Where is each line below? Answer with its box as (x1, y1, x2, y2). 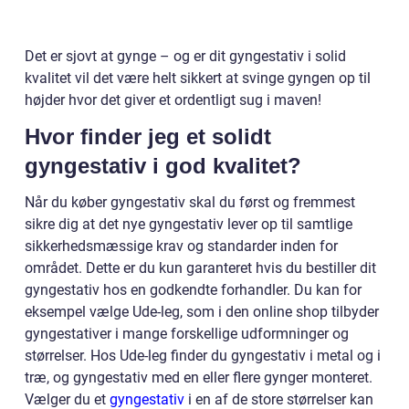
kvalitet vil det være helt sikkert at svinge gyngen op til (25, 69, 371, 88)
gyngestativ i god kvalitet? (25, 153, 301, 179)
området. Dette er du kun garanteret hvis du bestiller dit (25, 259, 376, 278)
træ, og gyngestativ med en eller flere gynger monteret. (25, 369, 372, 387)
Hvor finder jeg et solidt (25, 124, 271, 150)
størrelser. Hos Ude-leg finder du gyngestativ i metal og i (25, 347, 381, 365)
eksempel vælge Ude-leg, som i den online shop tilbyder (25, 303, 379, 321)
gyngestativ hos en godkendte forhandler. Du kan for (25, 281, 362, 299)
